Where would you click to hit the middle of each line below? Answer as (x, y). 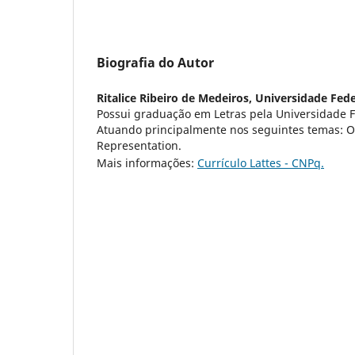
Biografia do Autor (155, 62)
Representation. (139, 145)
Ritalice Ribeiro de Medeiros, (176, 97)
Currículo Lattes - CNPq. (261, 162)
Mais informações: (147, 162)
